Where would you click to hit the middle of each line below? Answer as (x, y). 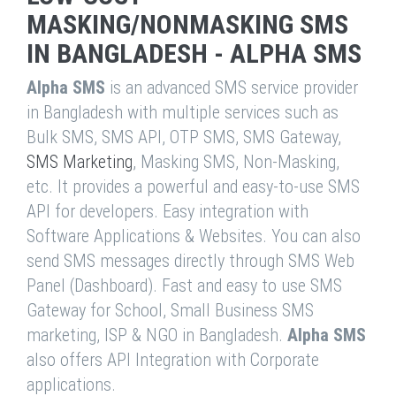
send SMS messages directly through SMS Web (190, 261)
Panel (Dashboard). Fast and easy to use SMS (184, 286)
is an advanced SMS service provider (232, 88)
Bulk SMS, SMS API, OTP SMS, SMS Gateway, (184, 137)
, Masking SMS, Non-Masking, (236, 162)
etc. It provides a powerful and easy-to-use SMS (193, 187)
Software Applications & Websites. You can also (194, 236)
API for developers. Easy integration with (168, 211)
